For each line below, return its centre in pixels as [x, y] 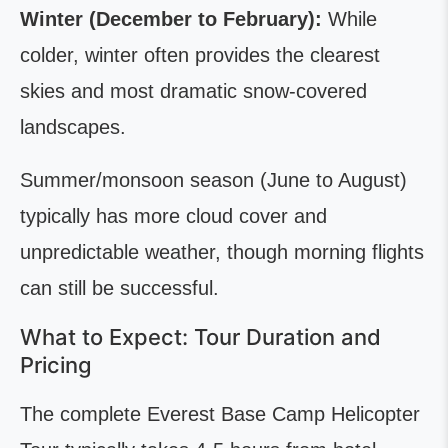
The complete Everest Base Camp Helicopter [220, 414]
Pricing [56, 365]
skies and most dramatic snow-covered [193, 91]
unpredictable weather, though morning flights [222, 252]
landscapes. [73, 127]
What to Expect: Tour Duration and [200, 337]
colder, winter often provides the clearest [200, 55]
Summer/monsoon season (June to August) [213, 180]
